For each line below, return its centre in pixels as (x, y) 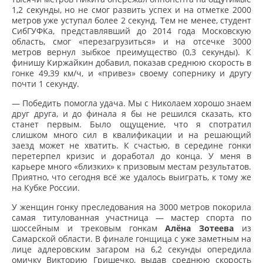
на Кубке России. (46, 188)
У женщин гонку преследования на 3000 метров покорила (131, 207)
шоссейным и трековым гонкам (89, 228)
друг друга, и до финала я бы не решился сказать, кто (131, 114)
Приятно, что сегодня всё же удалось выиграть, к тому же (131, 177)
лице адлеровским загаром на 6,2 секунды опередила (131, 249)
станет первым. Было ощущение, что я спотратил (131, 124)
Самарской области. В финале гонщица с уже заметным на (131, 239)
